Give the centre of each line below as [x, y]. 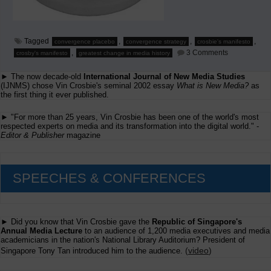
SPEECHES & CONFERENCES [109, 178]
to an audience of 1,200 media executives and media [176, 230]
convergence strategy [156, 41]
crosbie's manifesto [224, 41]
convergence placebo [85, 41]
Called [238, 76]
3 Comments [207, 53]
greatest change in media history [124, 53]
